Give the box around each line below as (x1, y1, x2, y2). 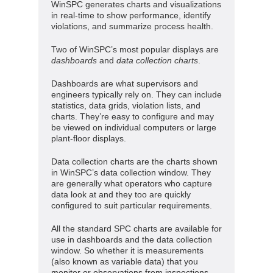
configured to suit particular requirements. (51, 200, 212, 210)
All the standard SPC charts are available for (51, 223, 222, 233)
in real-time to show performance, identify (51, 10, 211, 20)
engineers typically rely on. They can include (51, 89, 222, 99)
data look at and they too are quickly (51, 189, 191, 199)
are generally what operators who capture (51, 178, 212, 188)
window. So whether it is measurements (51, 245, 204, 255)
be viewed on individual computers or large (51, 122, 216, 132)
